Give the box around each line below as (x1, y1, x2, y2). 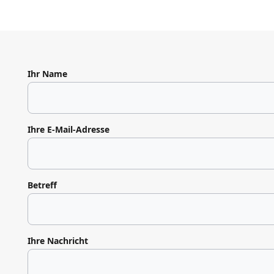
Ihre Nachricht (27, 234, 88, 246)
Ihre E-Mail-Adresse (27, 123, 109, 135)
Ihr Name (27, 67, 67, 80)
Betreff (27, 179, 57, 191)
